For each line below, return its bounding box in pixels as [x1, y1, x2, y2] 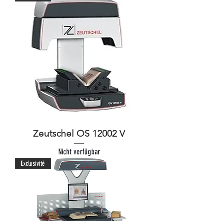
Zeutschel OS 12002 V [33, 127, 125, 139]
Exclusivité [21, 159, 45, 168]
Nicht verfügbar [58, 147, 100, 157]
